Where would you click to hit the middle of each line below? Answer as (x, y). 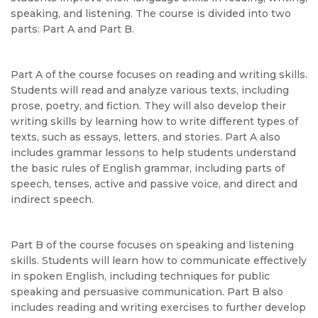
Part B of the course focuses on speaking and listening (152, 245)
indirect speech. (52, 199)
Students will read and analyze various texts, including (150, 90)
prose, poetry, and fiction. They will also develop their (148, 106)
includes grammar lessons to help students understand (153, 153)
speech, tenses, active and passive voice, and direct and (154, 184)
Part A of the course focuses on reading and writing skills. (159, 75)
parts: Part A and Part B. (72, 29)
